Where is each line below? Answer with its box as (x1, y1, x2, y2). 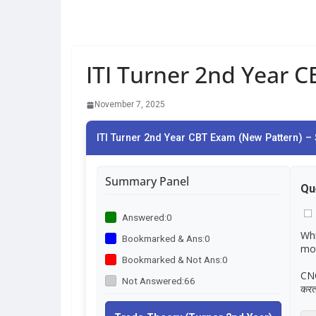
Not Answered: (122, 275, 184, 286)
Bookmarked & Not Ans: (122, 254, 222, 265)
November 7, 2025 (95, 99, 165, 109)
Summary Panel (105, 174, 189, 189)
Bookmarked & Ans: (122, 233, 205, 244)
